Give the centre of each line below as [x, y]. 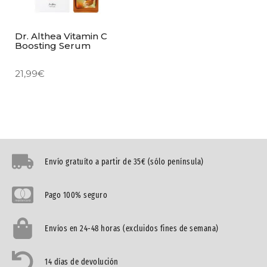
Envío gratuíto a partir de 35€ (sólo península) [124, 162]
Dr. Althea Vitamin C [61, 36]
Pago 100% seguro [76, 195]
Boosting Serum [53, 46]
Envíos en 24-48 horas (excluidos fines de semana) [132, 228]
